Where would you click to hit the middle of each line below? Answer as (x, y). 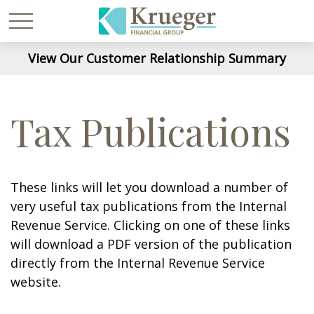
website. (36, 282)
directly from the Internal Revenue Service (138, 263)
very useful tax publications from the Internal (149, 206)
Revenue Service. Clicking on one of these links (150, 225)
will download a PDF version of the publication (151, 244)
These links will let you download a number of (149, 187)
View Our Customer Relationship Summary (157, 58)
